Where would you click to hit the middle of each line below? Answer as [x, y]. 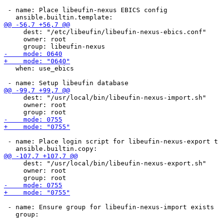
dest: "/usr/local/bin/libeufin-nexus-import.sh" [105, 98]
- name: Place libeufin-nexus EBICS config [86, 10]
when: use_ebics [39, 68]
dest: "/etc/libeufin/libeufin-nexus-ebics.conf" [105, 32]
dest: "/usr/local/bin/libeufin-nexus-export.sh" [105, 163]
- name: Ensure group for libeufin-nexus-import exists [109, 207]
